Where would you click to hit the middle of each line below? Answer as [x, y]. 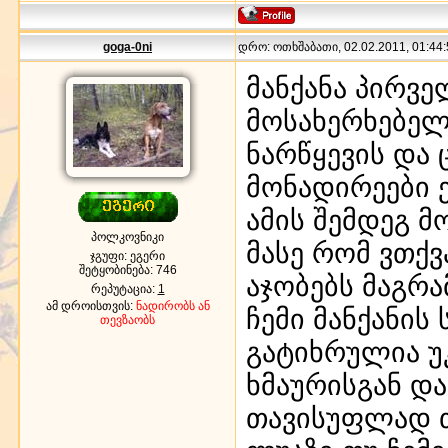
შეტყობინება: [117, 269]
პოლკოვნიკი [127, 236]
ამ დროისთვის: [90, 305]
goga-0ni [127, 46]
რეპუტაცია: [124, 288]
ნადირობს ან [172, 305]
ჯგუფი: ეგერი [127, 255]
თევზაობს [127, 319]
